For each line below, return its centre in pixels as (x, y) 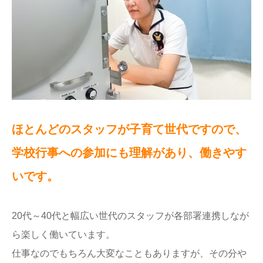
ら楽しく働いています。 (63, 235)
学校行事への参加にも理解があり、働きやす (129, 153)
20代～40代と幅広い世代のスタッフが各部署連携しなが (130, 216)
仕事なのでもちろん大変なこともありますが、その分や (129, 254)
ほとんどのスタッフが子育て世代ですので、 (129, 129)
